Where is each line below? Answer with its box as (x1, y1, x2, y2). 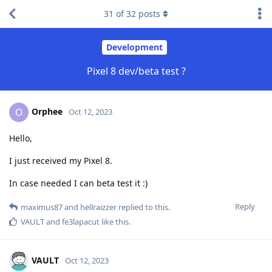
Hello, (9, 132, 32, 144)
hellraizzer (80, 201, 117, 212)
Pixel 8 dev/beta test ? (86, 64, 186, 78)
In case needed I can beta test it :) (9, 177, 148, 189)
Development (106, 41, 163, 53)
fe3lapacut (62, 216, 100, 227)
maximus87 (21, 201, 63, 212)
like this (100, 216, 129, 227)
